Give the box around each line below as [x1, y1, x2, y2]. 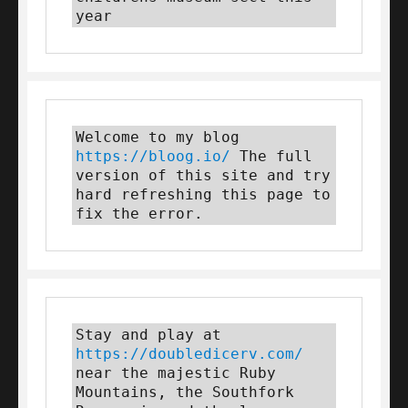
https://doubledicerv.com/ [76, 345, 303, 362]
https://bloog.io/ [76, 148, 230, 165]
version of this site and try [76, 167, 331, 184]
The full [230, 148, 312, 165]
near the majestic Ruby [76, 364, 276, 382]
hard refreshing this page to [76, 186, 331, 203]
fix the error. [76, 205, 203, 222]
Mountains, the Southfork [76, 383, 294, 401]
